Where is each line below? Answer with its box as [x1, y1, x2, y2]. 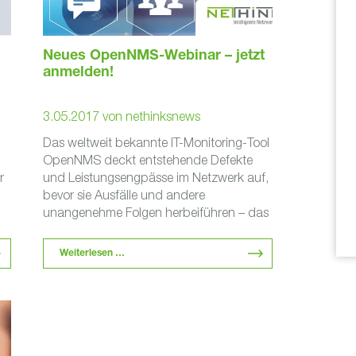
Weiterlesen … [60, 249, 126, 258]
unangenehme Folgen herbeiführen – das [43, 205, 269, 219]
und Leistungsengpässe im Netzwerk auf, [43, 170, 269, 184]
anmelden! [43, 66, 114, 80]
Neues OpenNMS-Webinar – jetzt [43, 49, 265, 64]
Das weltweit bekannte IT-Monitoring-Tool [43, 135, 270, 149]
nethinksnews [126, 109, 201, 123]
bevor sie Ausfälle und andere [43, 188, 206, 202]
